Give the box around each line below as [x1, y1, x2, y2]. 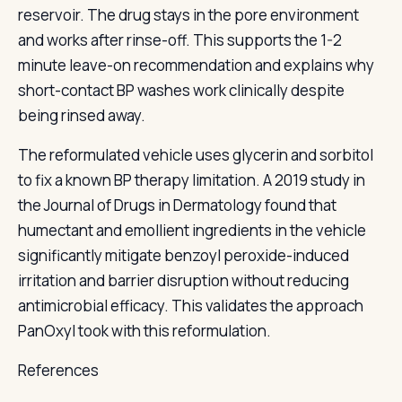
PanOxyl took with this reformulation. [18, 320, 271, 341]
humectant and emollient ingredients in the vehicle [18, 220, 366, 240]
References [18, 360, 99, 380]
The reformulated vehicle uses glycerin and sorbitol [18, 144, 373, 165]
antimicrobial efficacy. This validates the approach [18, 295, 363, 316]
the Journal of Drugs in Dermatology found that [18, 195, 336, 215]
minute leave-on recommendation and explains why [18, 55, 374, 75]
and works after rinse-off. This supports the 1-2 [18, 30, 342, 50]
